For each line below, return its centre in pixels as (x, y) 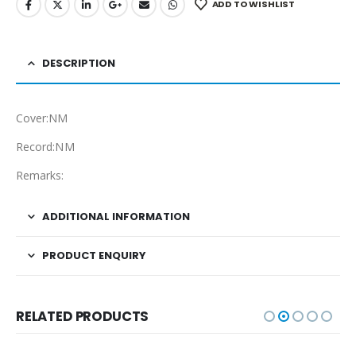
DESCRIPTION (79, 63)
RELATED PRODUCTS (83, 316)
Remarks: (40, 175)
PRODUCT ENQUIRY (94, 255)
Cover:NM (42, 118)
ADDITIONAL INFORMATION (116, 216)
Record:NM (45, 146)
